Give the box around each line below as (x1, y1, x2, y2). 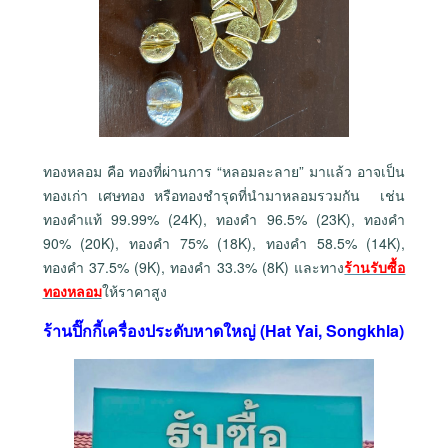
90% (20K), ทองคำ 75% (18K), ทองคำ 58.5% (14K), (42, 233, 406, 254)
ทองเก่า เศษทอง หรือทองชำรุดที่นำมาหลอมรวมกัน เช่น (42, 185, 406, 206)
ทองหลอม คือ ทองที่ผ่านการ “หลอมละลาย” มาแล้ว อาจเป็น (42, 161, 406, 182)
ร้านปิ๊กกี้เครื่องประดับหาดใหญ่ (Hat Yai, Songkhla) (43, 319, 405, 343)
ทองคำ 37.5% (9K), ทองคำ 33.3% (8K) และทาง (42, 257, 345, 278)
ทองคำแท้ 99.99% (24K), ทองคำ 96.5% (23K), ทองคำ (42, 209, 406, 230)
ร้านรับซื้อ (344, 257, 406, 278)
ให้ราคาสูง (101, 281, 167, 302)
